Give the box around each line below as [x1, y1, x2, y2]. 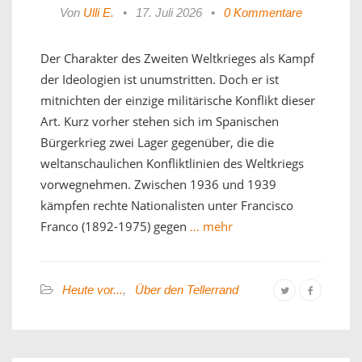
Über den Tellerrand [135, 282, 238, 297]
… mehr [187, 217, 233, 234]
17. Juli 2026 [136, 5, 202, 19]
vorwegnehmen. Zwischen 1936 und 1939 [40, 175, 276, 192]
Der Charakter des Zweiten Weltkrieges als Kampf [40, 49, 314, 66]
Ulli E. [83, 5, 114, 19]
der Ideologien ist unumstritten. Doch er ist [40, 70, 279, 87]
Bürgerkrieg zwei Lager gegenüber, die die [40, 133, 274, 150]
